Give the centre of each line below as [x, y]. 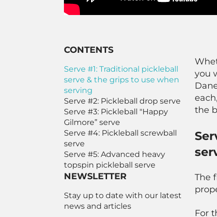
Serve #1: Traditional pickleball [121, 69]
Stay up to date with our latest [123, 195]
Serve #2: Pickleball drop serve [122, 101]
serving [78, 90]
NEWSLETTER [95, 176]
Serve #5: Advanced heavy [115, 154]
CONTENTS [89, 50]
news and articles [98, 206]
